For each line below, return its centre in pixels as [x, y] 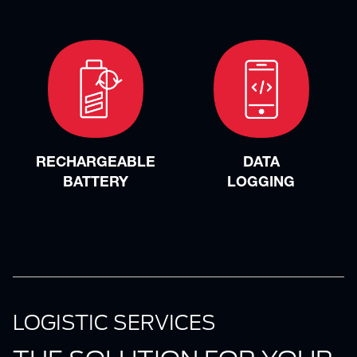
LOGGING [261, 183]
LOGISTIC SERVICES [114, 322]
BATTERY [95, 183]
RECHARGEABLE [95, 163]
